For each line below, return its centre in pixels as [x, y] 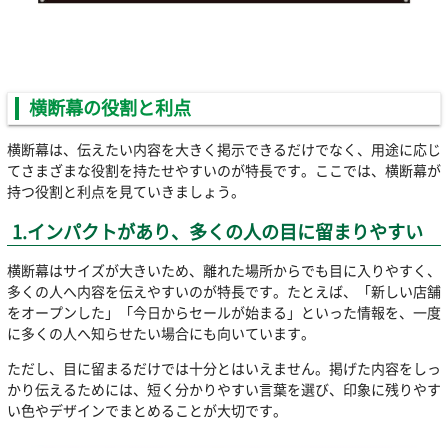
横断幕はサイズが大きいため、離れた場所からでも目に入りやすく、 [223, 269]
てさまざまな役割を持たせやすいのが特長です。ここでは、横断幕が [223, 170]
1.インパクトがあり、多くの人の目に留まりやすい [218, 232]
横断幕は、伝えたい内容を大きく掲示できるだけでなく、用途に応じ [223, 149]
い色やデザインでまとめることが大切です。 [146, 409]
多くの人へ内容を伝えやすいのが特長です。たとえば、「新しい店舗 [223, 290]
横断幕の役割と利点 [109, 108]
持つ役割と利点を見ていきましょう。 [125, 191]
